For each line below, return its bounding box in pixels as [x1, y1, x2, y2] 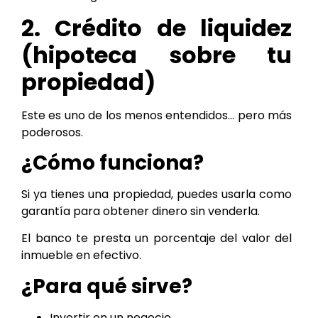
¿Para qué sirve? [21, 272, 192, 300]
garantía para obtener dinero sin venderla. [21, 202, 260, 219]
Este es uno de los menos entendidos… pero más [21, 106, 292, 124]
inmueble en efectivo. [21, 247, 141, 264]
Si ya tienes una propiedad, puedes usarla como [21, 185, 292, 202]
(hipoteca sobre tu [21, 38, 292, 71]
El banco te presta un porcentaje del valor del [21, 230, 292, 247]
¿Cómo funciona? [21, 148, 204, 177]
